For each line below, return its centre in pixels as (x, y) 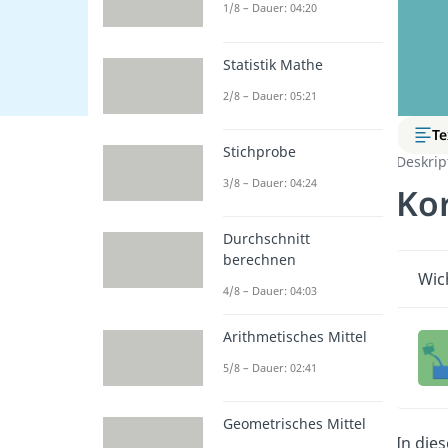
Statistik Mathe (273, 64)
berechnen (259, 260)
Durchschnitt (266, 239)
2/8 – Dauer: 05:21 (270, 95)
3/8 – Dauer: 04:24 (270, 182)
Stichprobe (259, 151)
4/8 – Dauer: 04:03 (270, 291)
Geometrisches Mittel (294, 424)
